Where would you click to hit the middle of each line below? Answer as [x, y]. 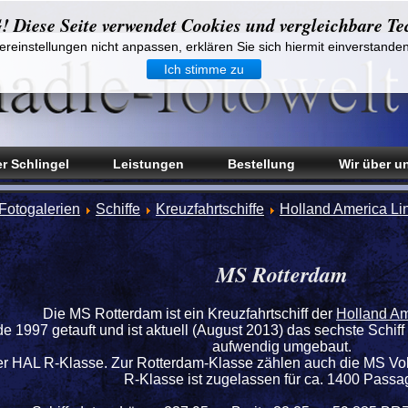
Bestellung [261, 164]
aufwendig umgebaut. [282, 347]
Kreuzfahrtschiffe [210, 209]
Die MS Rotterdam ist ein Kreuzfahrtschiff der [189, 314]
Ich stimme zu [204, 69]
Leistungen [148, 164]
